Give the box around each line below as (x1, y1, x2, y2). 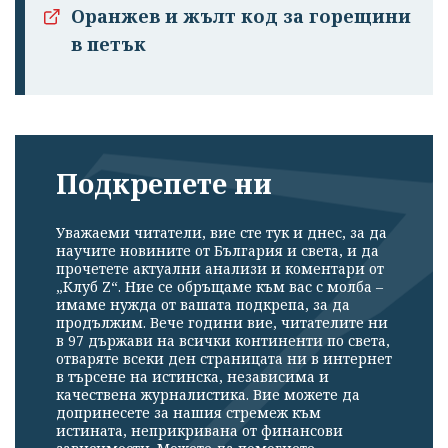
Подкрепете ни (56, 165, 272, 203)
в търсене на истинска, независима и (56, 366, 329, 386)
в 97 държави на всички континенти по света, (56, 330, 390, 350)
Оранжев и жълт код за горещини (71, 4, 411, 29)
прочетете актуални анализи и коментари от (56, 258, 384, 278)
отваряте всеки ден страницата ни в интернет (56, 348, 392, 368)
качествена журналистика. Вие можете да (56, 384, 360, 404)
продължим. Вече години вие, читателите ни (56, 312, 388, 332)
